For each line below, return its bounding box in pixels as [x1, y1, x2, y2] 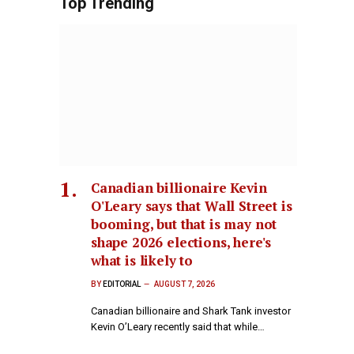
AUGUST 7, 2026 [154, 280, 215, 289]
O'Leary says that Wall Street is [91, 197, 292, 216]
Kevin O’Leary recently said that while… [91, 321, 265, 333]
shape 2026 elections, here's [91, 233, 272, 252]
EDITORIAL [103, 280, 141, 289]
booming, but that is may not [91, 215, 277, 234]
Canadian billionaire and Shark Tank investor [91, 305, 291, 318]
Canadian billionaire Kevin [91, 179, 267, 198]
